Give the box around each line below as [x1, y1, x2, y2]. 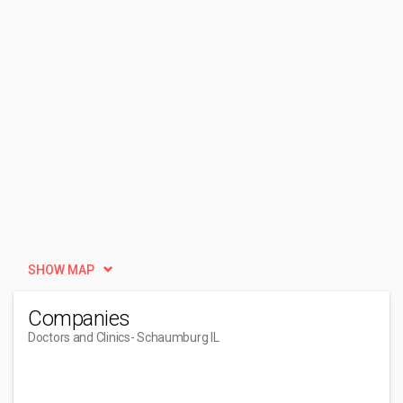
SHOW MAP [28, 263, 94, 277]
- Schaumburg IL [130, 330, 219, 345]
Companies [28, 306, 130, 331]
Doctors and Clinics [28, 330, 130, 345]
